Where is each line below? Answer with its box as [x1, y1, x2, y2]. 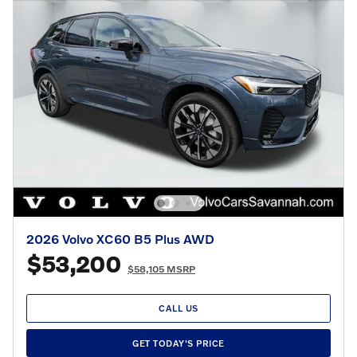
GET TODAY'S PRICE [132, 338, 225, 349]
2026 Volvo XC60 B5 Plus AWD [26, 230, 214, 246]
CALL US [159, 303, 198, 314]
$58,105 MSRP [127, 262, 195, 275]
